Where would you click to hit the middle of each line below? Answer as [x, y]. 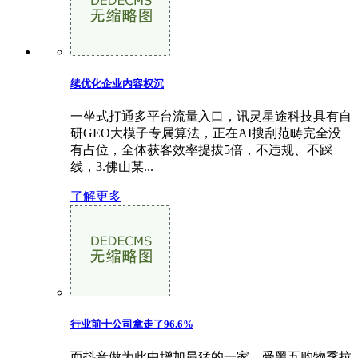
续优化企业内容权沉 [117, 83]
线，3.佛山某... [112, 166]
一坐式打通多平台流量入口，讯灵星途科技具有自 [211, 116]
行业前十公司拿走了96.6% [132, 324]
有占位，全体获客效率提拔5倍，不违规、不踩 [201, 149]
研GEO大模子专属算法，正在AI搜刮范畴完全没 [206, 133]
